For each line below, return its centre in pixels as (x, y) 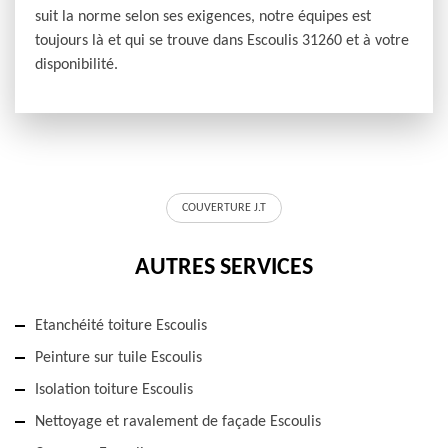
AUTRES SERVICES (224, 268)
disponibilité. (76, 65)
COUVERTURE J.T (224, 208)
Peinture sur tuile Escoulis (118, 358)
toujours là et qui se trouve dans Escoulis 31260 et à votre (222, 41)
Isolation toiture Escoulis (114, 390)
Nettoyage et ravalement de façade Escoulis (178, 422)
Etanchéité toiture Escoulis (121, 326)
